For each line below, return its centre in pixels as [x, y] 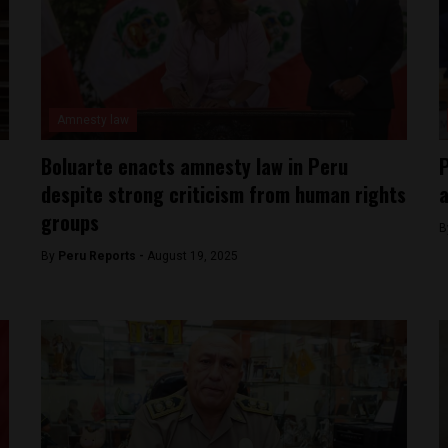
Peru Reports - [103, 256]
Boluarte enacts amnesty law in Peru [195, 166]
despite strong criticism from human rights [224, 194]
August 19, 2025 [193, 256]
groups [70, 222]
